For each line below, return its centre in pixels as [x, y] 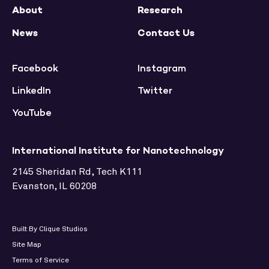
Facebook [35, 68]
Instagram [162, 68]
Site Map [27, 245]
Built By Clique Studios [50, 229]
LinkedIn [32, 90]
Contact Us [166, 33]
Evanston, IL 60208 [54, 186]
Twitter [155, 90]
